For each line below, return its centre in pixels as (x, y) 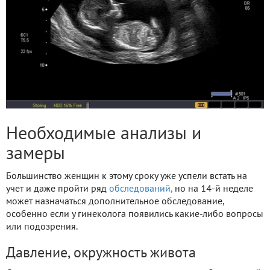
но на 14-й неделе (213, 190)
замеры (36, 155)
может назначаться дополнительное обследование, (115, 202)
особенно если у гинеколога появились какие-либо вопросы (135, 215)
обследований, (141, 190)
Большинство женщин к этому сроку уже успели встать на (127, 177)
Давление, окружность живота (101, 254)
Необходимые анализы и (104, 135)
